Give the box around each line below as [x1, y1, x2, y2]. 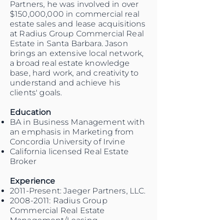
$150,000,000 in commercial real [10, 9, 139, 19]
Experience [10, 176, 55, 186]
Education [10, 108, 52, 117]
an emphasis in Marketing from [10, 127, 134, 137]
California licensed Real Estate [10, 147, 129, 156]
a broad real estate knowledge [10, 58, 130, 68]
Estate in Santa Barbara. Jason [10, 39, 128, 48]
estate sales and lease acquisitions [10, 19, 146, 28]
